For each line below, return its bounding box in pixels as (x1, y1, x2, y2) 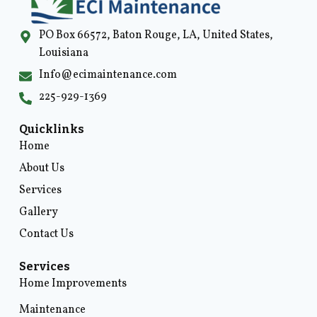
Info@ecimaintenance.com (38, 67, 177, 83)
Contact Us (19, 226, 74, 242)
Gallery (19, 204, 58, 220)
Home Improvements (19, 275, 127, 292)
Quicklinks (19, 122, 84, 136)
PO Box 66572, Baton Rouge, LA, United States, (38, 27, 273, 43)
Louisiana (38, 45, 88, 61)
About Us (19, 160, 64, 176)
